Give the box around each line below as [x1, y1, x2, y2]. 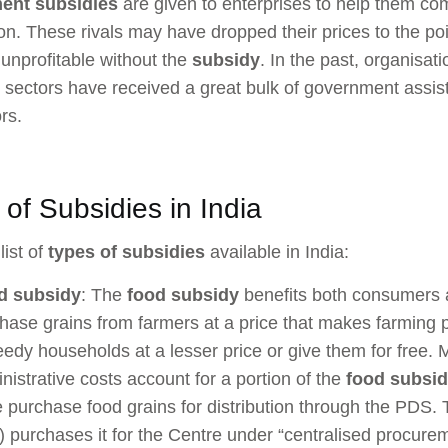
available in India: [205, 242, 349, 263]
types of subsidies [48, 242, 205, 263]
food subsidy [122, 284, 239, 305]
